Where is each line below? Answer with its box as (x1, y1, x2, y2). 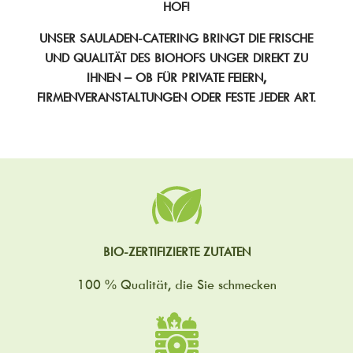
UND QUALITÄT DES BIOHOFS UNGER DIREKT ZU (44, 50, 308, 66)
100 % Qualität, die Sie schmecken (76, 277, 277, 293)
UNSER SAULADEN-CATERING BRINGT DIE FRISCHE (39, 30, 314, 46)
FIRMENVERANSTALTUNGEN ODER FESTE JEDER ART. (36, 89, 316, 106)
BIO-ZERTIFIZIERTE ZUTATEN (102, 243, 251, 260)
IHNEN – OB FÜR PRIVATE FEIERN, (86, 69, 266, 86)
